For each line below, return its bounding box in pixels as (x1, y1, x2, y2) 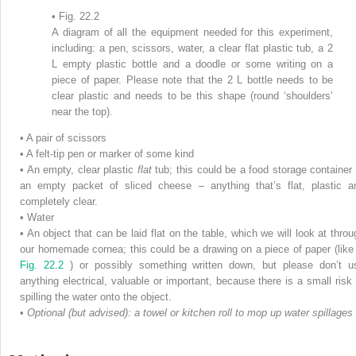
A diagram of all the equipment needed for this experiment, (52, 26, 333, 39)
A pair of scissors (26, 132, 106, 145)
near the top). (52, 106, 113, 118)
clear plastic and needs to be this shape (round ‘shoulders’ (52, 90, 333, 103)
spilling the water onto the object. (20, 291, 172, 304)
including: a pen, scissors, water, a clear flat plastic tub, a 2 (52, 42, 333, 55)
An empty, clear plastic (26, 164, 137, 176)
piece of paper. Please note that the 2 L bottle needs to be (52, 74, 333, 87)
